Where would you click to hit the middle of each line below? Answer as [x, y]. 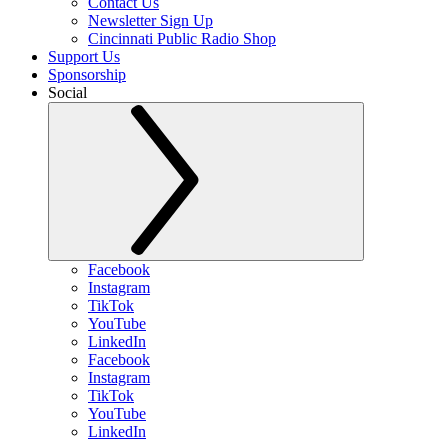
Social [67, 92]
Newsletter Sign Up [150, 20]
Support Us [84, 56]
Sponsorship [87, 74]
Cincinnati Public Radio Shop [182, 38]
